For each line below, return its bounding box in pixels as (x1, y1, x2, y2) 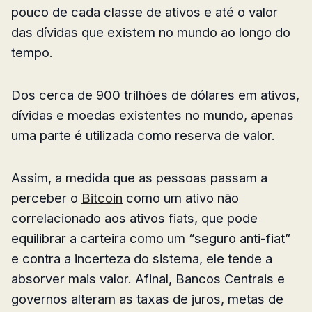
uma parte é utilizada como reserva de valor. (11, 127, 275, 143)
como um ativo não (123, 189, 239, 205)
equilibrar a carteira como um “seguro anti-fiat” (11, 230, 290, 246)
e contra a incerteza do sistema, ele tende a (11, 250, 272, 266)
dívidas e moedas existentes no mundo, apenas (11, 107, 294, 123)
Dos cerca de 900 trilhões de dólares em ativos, (11, 86, 299, 102)
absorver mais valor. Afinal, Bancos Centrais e (11, 270, 285, 286)
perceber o (11, 189, 81, 205)
